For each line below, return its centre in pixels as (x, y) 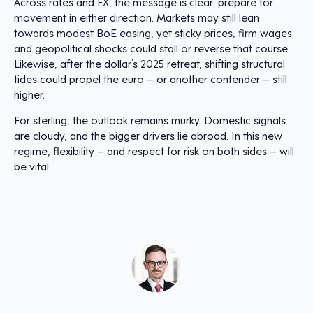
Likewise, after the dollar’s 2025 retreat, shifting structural (150, 63)
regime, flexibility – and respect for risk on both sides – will (154, 151)
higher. (29, 94)
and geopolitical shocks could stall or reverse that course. (152, 48)
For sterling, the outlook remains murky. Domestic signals (150, 120)
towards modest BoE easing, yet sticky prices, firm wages (153, 32)
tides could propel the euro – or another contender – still (151, 79)
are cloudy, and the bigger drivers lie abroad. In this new (148, 135)
